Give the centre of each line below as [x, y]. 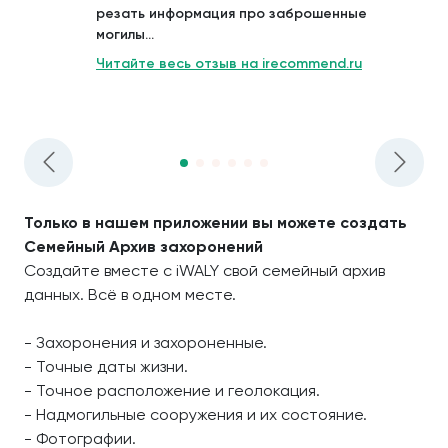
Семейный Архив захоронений [143, 246]
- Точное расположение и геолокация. [172, 390]
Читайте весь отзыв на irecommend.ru [229, 63]
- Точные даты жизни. [106, 366]
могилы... [125, 34]
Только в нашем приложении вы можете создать [215, 222]
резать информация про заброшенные [231, 13]
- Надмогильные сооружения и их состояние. [195, 414]
